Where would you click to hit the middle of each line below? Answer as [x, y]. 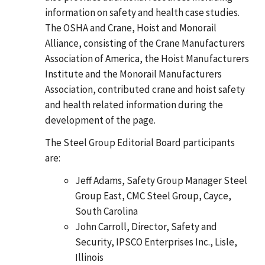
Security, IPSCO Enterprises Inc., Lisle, [156, 242]
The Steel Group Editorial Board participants [140, 142]
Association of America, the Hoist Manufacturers [147, 58]
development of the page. [100, 120]
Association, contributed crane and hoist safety [145, 89]
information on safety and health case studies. [142, 12]
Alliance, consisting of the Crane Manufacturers [145, 43]
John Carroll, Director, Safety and [146, 226]
